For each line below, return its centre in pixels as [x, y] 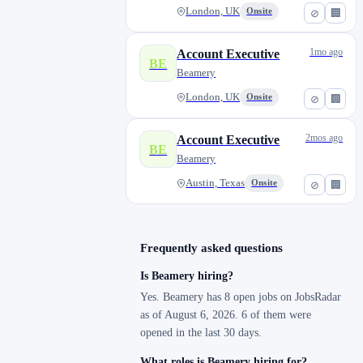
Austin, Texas [216, 184]
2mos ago [324, 138]
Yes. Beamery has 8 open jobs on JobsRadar [241, 297]
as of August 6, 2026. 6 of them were [226, 315]
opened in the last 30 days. [201, 333]
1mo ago [326, 52]
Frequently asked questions [212, 248]
